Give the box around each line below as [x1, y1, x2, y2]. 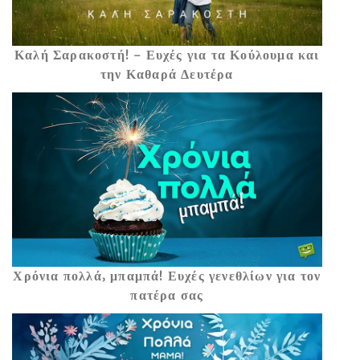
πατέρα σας [130, 288, 204, 304]
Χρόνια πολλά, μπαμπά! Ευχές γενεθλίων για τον [13, 268, 321, 284]
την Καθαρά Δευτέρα [100, 67, 234, 83]
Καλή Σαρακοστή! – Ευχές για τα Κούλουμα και [14, 47, 320, 63]
